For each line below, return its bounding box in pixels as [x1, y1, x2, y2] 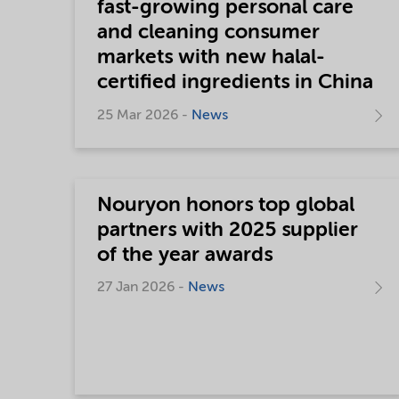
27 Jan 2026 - [97, 281, 188, 295]
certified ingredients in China [97, 72, 373, 93]
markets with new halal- [97, 47, 325, 68]
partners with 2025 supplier [97, 219, 358, 240]
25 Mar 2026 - [97, 108, 191, 123]
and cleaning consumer [97, 22, 320, 43]
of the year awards [97, 244, 273, 265]
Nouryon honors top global [97, 194, 354, 216]
